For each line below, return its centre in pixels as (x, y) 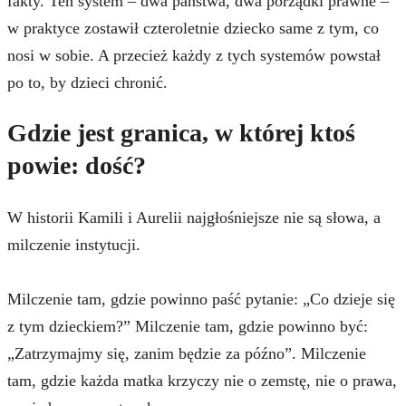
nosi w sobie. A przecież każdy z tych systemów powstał (194, 56)
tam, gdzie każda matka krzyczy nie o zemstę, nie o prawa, (202, 380)
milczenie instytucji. (74, 244)
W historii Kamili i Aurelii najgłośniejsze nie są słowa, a (194, 217)
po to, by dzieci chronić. (87, 83)
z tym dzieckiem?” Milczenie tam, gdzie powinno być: (188, 326)
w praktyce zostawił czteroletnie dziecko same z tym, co (193, 29)
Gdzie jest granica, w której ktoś (181, 133)
